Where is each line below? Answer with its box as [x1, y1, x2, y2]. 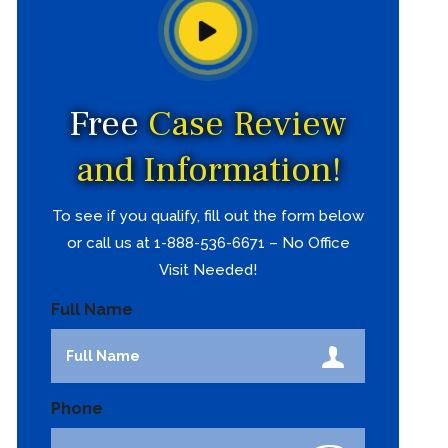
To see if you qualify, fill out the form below [52, 207, 365, 225]
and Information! [75, 147, 341, 193]
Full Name [51, 300, 134, 319]
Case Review [148, 101, 348, 147]
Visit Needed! [159, 261, 258, 279]
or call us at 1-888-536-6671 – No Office [66, 234, 350, 252]
